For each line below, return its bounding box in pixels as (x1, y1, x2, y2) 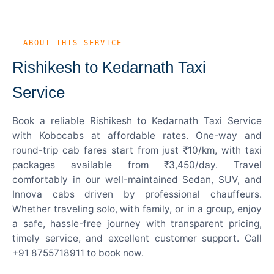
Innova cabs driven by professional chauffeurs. (12, 188, 262, 200)
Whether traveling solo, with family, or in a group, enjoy (12, 202, 262, 215)
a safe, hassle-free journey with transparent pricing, (12, 217, 262, 229)
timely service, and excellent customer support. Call (12, 232, 262, 244)
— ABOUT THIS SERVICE (12, 38, 122, 47)
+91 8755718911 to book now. (12, 246, 144, 259)
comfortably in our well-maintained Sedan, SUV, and (12, 173, 262, 185)
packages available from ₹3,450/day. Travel (12, 158, 262, 171)
